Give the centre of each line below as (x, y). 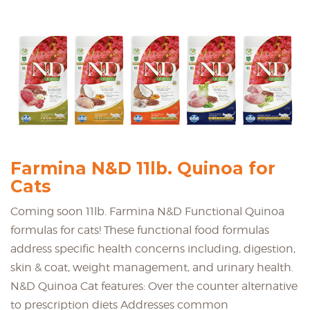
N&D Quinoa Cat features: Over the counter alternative (154, 286)
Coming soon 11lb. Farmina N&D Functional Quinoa (147, 211)
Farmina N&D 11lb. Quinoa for (143, 168)
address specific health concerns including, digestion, (153, 248)
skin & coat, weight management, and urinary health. (152, 267)
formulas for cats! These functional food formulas (140, 230)
